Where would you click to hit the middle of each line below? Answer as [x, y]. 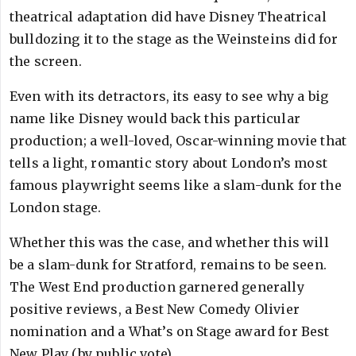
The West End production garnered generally [157, 287]
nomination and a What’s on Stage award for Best [170, 331]
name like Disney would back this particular [155, 118]
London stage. [56, 207]
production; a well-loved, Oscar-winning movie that [178, 141]
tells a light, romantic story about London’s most [168, 163]
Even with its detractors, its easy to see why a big [169, 96]
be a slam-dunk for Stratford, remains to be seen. [168, 265]
